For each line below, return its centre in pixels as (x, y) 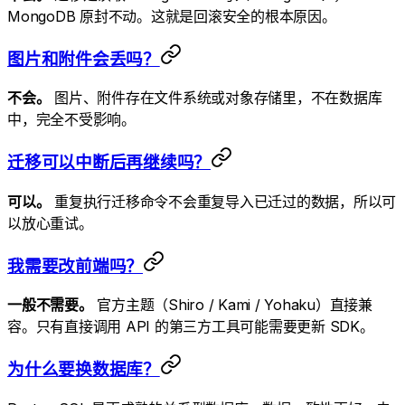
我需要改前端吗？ (75, 266)
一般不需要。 (50, 305)
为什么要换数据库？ (84, 369)
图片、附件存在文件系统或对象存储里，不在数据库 (216, 98)
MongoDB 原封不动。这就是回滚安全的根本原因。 (172, 16)
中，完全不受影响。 (71, 120)
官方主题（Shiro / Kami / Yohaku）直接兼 (232, 305)
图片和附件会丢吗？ (84, 59)
